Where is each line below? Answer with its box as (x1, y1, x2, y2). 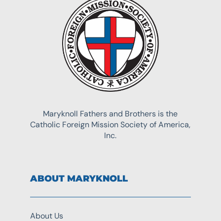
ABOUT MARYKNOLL (30, 173, 128, 184)
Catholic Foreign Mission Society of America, (30, 119, 191, 130)
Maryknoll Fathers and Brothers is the (43, 108, 178, 119)
